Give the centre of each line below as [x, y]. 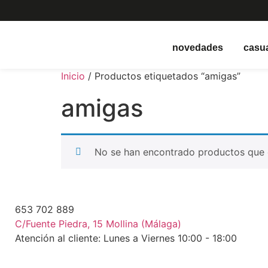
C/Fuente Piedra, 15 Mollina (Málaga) [98, 224]
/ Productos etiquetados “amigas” [163, 76]
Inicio [73, 76]
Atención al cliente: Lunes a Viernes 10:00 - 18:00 [126, 238]
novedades [198, 48]
